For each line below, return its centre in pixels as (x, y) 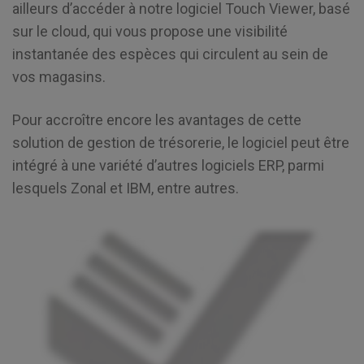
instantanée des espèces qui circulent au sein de (170, 54)
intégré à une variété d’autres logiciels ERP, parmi (168, 166)
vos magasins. (59, 77)
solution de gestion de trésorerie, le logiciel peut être (181, 143)
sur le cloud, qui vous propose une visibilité (150, 31)
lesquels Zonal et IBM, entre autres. (126, 188)
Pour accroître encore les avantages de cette (157, 120)
